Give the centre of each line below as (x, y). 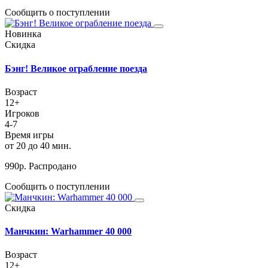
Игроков (22, 113)
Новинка (23, 34)
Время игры (29, 135)
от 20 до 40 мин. (38, 145)
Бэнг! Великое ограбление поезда (76, 68)
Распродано (53, 166)
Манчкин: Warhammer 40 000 (68, 232)
